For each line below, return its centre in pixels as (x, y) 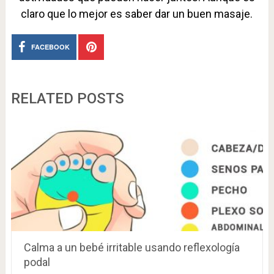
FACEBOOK (51, 46)
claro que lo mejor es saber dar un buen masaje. (137, 13)
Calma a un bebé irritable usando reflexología (131, 247)
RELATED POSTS (67, 98)
